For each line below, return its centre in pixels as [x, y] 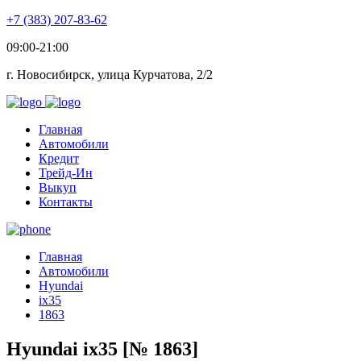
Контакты [66, 202]
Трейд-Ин [66, 173]
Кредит [59, 158]
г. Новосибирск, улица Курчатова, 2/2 [110, 75]
